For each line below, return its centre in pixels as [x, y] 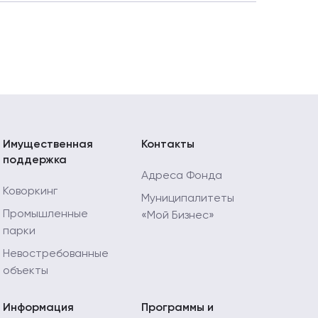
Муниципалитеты [188, 199]
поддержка [35, 161]
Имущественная [48, 145]
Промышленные [45, 215]
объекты [26, 272]
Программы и [177, 308]
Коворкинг [30, 192]
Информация [38, 308]
